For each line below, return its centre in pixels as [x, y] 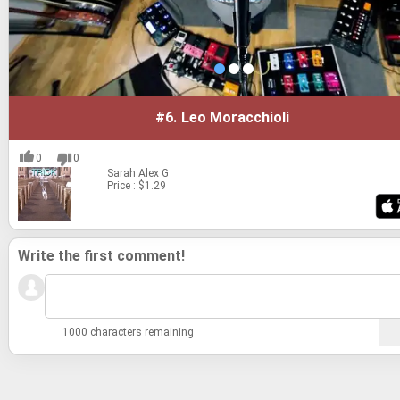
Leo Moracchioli [235, 117]
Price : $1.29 [137, 185]
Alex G [154, 173]
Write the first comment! [101, 255]
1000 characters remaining [128, 332]
